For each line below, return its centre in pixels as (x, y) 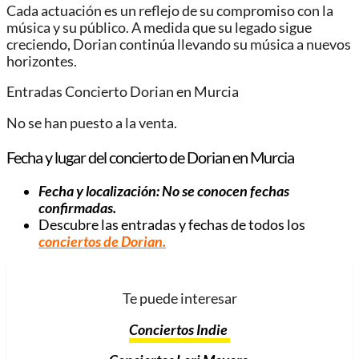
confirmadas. (77, 208)
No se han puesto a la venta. (92, 123)
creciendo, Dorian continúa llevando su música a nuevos (179, 44)
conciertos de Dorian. (102, 242)
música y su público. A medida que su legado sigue (159, 27)
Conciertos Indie (179, 329)
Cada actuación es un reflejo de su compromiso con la (170, 10)
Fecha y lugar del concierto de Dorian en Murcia (150, 157)
